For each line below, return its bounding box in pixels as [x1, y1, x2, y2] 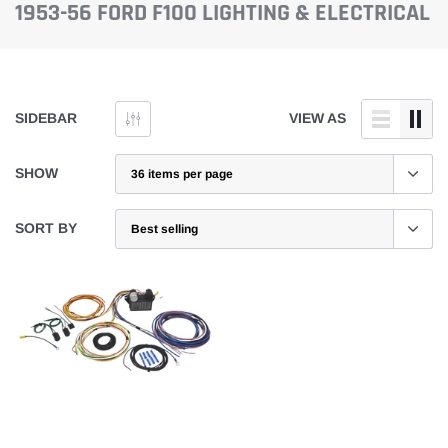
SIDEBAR [15, 110, 77, 127]
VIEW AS [289, 110, 346, 127]
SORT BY [15, 220, 77, 237]
